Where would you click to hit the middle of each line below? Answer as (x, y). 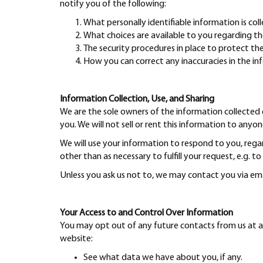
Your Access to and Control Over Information (146, 213)
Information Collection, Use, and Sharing (137, 100)
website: (76, 239)
